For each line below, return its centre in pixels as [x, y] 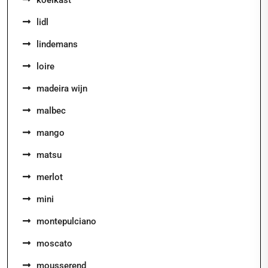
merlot [50, 177]
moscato [54, 243]
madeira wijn [62, 89]
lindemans [57, 44]
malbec [51, 111]
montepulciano [66, 221]
